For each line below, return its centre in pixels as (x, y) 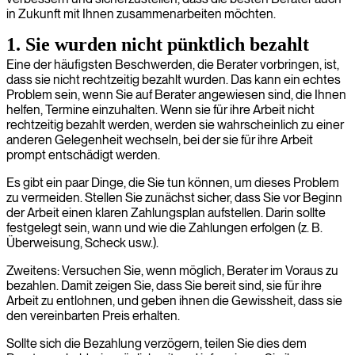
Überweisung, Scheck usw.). (82, 243)
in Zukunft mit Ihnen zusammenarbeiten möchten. (141, 14)
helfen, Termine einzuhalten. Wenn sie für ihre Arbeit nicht (160, 110)
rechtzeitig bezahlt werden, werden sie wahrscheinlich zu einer (175, 125)
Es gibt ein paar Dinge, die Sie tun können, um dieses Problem (173, 183)
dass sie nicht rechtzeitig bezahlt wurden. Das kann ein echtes (174, 80)
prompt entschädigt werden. (83, 155)
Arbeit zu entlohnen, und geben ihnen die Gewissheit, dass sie (174, 301)
